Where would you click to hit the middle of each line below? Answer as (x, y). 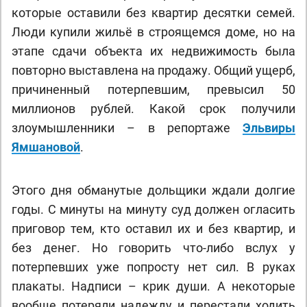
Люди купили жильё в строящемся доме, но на (153, 32)
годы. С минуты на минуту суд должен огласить (153, 209)
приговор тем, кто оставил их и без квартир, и (153, 229)
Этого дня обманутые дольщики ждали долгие (153, 190)
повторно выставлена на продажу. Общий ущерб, (153, 70)
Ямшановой (46, 147)
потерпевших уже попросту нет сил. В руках (153, 267)
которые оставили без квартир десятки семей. (153, 13)
